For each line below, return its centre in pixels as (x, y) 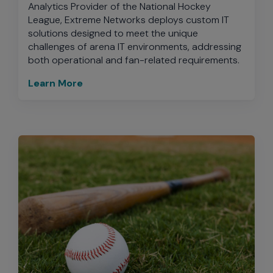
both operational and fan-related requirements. (134, 60)
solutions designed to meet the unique (113, 33)
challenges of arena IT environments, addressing (135, 47)
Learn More (55, 83)
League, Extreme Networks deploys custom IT (129, 20)
